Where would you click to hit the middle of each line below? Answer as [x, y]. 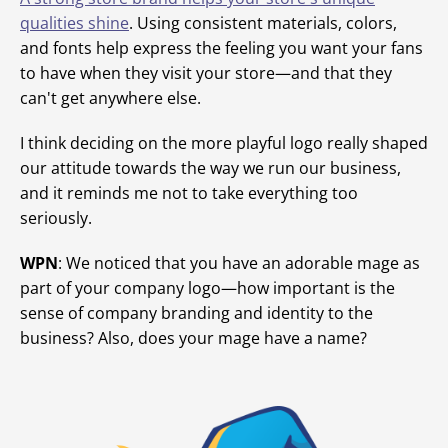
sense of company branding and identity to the [196, 313]
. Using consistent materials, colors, [263, 23]
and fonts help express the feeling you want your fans [221, 48]
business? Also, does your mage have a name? [193, 338]
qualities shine [74, 23]
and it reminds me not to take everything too [189, 193]
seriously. [56, 218]
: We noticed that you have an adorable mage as [239, 263]
